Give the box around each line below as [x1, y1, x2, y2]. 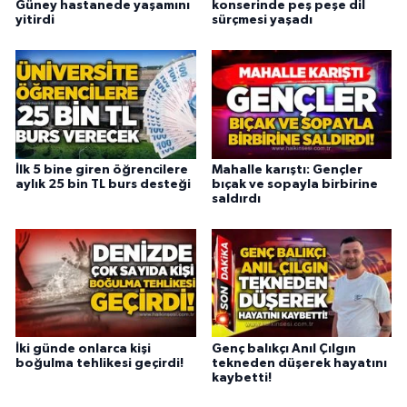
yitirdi [15, 13, 55, 26]
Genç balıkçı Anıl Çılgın [211, 342, 356, 355]
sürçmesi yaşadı [211, 13, 313, 26]
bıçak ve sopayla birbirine [211, 177, 378, 191]
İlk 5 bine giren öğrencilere [15, 163, 188, 176]
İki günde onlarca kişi [15, 342, 151, 355]
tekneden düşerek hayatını [211, 356, 387, 370]
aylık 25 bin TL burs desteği [15, 177, 191, 191]
